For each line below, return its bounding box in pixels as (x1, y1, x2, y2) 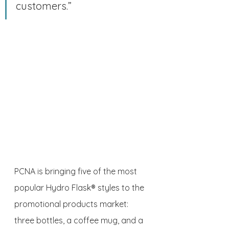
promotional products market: (14, 199, 130, 210)
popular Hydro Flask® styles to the (14, 182, 146, 193)
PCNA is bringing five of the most (14, 166, 139, 177)
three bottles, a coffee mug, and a (14, 215, 145, 226)
